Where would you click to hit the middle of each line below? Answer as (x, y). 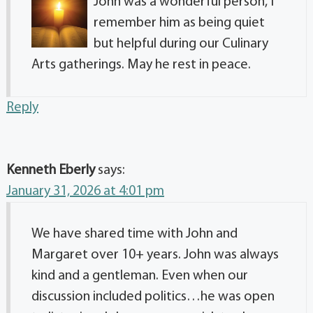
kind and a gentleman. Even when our (140, 276)
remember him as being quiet (179, 23)
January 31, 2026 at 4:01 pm (85, 192)
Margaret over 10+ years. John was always (155, 255)
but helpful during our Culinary (181, 44)
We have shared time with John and (134, 234)
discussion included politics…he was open (153, 297)
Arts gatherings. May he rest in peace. (141, 65)
